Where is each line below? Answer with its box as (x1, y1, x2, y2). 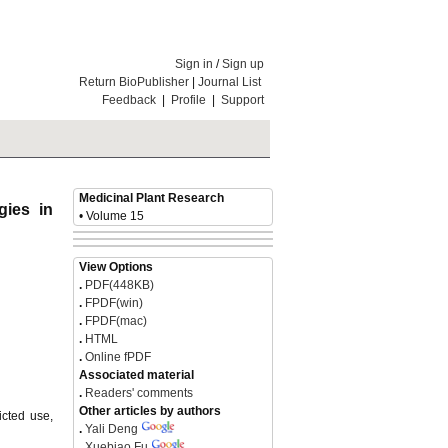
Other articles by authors (79, 404, 221, 418)
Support (221, 93, 264, 107)
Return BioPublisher (79, 75, 189, 89)
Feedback (102, 93, 156, 107)
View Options (79, 260, 153, 274)
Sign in (175, 57, 213, 71)
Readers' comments (82, 386, 193, 400)
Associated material (79, 368, 194, 382)
